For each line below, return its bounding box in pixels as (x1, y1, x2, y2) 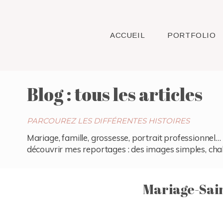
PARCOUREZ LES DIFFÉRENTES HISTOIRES (26, 116, 190, 126)
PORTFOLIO (167, 30, 216, 39)
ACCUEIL (110, 30, 145, 39)
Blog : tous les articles (26, 82, 203, 107)
